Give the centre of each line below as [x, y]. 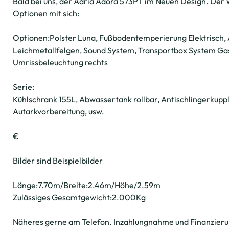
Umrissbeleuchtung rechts [60, 62]
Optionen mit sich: [46, 13]
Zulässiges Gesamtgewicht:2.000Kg [79, 197]
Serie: [24, 87]
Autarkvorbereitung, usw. [59, 111]
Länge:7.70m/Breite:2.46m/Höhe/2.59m [87, 185]
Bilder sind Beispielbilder [58, 161]
